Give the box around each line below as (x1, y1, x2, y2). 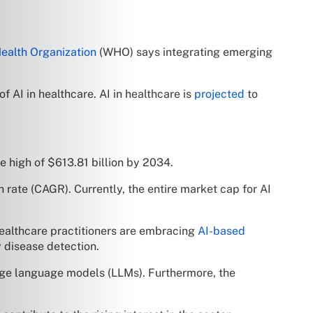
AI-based (198, 224, 245, 238)
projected (194, 87, 245, 101)
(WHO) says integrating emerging (96, 45, 272, 59)
